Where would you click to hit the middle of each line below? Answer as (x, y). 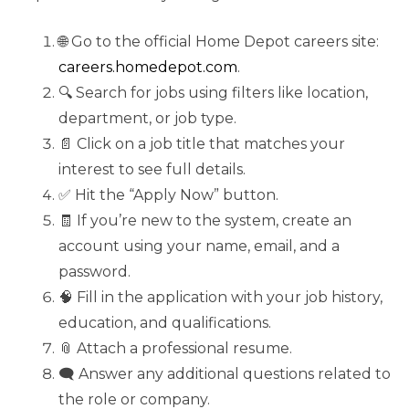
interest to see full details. (152, 169)
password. (94, 271)
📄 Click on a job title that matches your (202, 143)
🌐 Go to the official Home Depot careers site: (219, 41)
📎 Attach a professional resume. (175, 348)
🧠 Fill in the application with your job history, (220, 297)
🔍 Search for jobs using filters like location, (213, 92)
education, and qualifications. (165, 322)
